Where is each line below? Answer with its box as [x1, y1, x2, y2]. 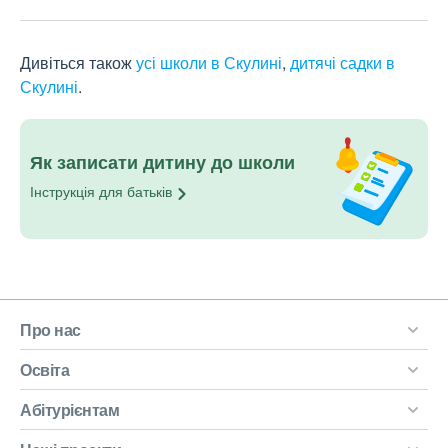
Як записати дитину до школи [30, 149, 295, 176]
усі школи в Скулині [136, 51, 282, 75]
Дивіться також [20, 51, 136, 75]
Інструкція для [30, 181, 127, 202]
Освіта [20, 358, 69, 382]
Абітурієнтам [20, 398, 119, 422]
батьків [127, 181, 172, 202]
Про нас [20, 318, 81, 342]
